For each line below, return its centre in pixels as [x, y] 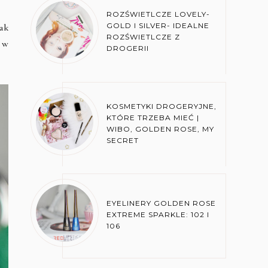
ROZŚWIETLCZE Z [144, 37]
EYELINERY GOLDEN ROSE [162, 203]
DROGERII [128, 48]
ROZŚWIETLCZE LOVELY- [159, 14]
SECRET [123, 140]
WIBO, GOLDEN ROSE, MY [161, 129]
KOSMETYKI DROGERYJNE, [162, 106]
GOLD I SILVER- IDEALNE [158, 26]
